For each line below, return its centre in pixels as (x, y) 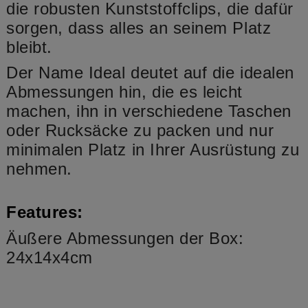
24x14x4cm (49, 257)
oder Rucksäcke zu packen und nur (140, 131)
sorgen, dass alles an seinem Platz (139, 27)
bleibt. (29, 47)
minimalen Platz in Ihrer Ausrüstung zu (153, 150)
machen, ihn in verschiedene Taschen (149, 111)
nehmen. (39, 169)
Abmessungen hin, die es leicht (124, 92)
